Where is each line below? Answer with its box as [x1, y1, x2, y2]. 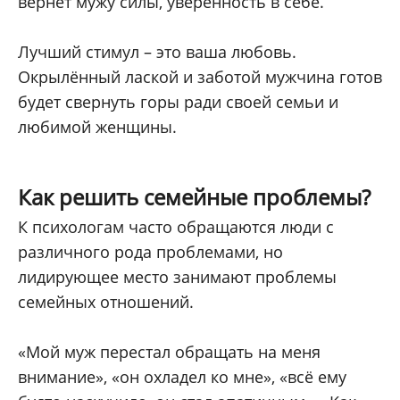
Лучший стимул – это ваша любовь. [18, 41, 296, 63]
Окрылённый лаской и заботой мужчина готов [18, 66, 382, 88]
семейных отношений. [18, 291, 194, 313]
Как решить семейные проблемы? [18, 182, 371, 212]
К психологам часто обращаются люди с [18, 216, 334, 238]
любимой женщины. [18, 116, 177, 138]
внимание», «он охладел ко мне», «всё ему [18, 366, 346, 388]
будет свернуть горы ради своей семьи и [18, 91, 338, 113]
